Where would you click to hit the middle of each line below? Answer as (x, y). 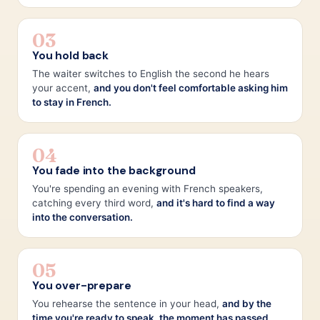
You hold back (70, 55)
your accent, (63, 87)
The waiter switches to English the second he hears (151, 73)
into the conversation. (82, 217)
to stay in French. (72, 102)
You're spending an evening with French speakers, (147, 188)
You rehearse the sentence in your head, (127, 303)
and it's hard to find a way (216, 202)
